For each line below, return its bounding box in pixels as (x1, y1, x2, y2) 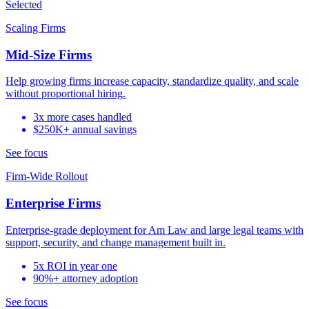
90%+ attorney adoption (33, 272, 138, 284)
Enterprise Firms (6, 196, 101, 211)
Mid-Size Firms (6, 47, 92, 62)
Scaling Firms (6, 21, 66, 34)
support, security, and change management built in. (6, 236, 226, 248)
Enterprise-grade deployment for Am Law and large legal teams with (6, 223, 303, 236)
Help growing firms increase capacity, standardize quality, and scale (6, 75, 299, 88)
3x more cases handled (33, 111, 132, 123)
